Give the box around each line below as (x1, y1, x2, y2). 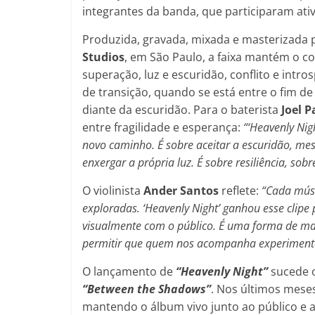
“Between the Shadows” (82, 281, 211, 297)
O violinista (82, 182, 143, 198)
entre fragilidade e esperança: (82, 119, 243, 135)
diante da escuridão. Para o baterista (82, 101, 281, 117)
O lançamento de (82, 263, 176, 279)
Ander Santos (143, 182, 219, 198)
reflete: (219, 182, 262, 198)
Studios (82, 49, 124, 65)
